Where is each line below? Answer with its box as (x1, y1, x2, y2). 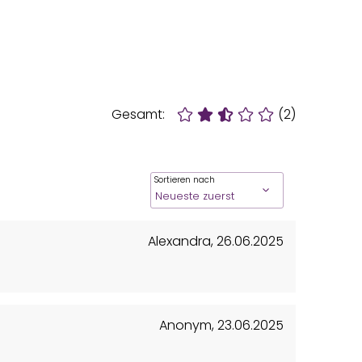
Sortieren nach (154, 173, 215, 186)
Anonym (159, 315, 212, 335)
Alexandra (148, 231, 211, 250)
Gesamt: (112, 104, 165, 124)
